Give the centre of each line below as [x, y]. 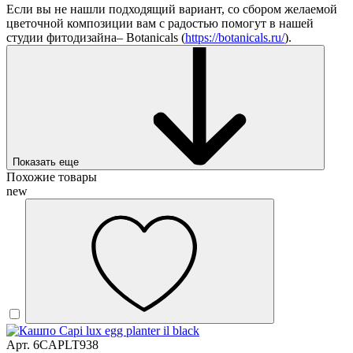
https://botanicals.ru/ [235, 38]
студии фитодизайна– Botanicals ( [96, 38]
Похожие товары [52, 177]
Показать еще [46, 162]
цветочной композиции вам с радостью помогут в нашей [160, 24]
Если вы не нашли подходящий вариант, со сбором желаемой [172, 9]
